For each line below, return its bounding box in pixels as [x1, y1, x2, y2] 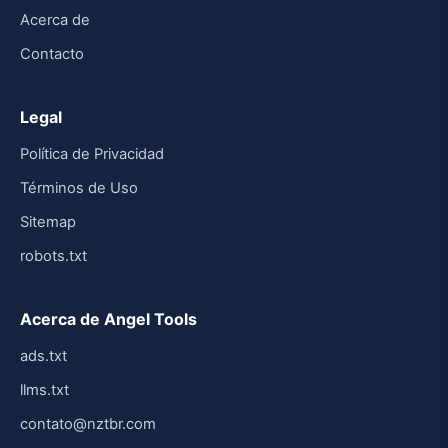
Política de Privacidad [20, 145, 164, 164]
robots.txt [20, 247, 87, 266]
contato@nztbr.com [20, 415, 156, 434]
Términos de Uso [20, 179, 138, 198]
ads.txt [20, 347, 67, 366]
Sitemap [20, 213, 76, 232]
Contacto [20, 45, 84, 64]
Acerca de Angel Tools [20, 309, 197, 330]
